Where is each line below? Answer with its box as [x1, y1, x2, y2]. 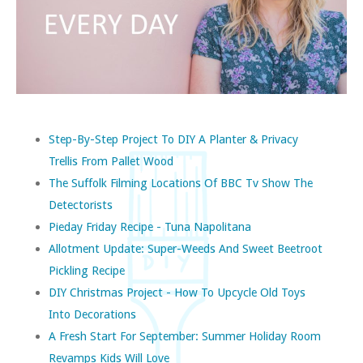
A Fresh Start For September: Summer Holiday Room [49, 328, 321, 343]
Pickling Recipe [49, 263, 125, 277]
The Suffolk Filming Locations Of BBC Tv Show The [49, 175, 313, 190]
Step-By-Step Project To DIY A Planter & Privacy [49, 131, 298, 146]
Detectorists [49, 197, 113, 211]
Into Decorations [49, 306, 136, 321]
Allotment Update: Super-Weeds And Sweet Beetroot [49, 241, 322, 255]
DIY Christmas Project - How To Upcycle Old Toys [49, 284, 305, 299]
